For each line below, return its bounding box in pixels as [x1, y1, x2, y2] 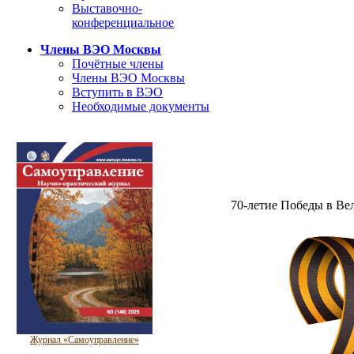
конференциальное [72, 16, 174, 29]
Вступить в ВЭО [72, 85, 163, 99]
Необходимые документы [72, 100, 209, 113]
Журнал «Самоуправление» [30, 334, 139, 346]
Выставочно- [72, 2, 142, 15]
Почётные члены [72, 57, 164, 70]
